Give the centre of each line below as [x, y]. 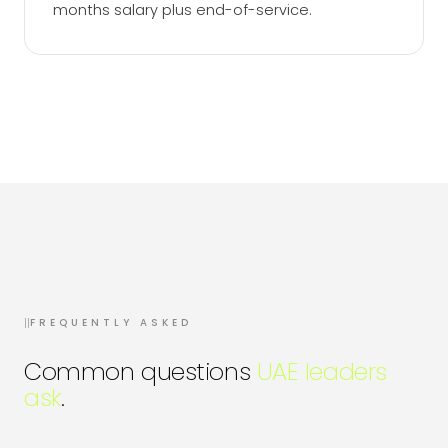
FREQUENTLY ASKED [111, 323]
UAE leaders [321, 372]
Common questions [140, 372]
